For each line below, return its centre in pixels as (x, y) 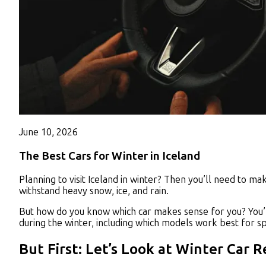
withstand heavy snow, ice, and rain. (95, 191)
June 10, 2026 (48, 132)
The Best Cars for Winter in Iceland (110, 156)
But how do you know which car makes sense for (123, 211)
